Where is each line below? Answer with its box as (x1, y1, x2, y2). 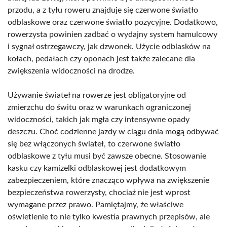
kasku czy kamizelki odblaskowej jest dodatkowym (8, 164, 186, 172)
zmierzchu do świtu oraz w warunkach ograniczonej (8, 103, 191, 111)
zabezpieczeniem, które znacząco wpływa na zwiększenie (8, 176, 209, 184)
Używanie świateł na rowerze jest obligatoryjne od (8, 91, 186, 99)
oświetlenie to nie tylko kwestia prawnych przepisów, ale (8, 213, 210, 221)
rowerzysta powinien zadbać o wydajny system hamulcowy (8, 30, 217, 39)
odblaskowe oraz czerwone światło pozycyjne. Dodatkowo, (8, 18, 218, 26)
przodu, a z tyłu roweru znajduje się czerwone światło (8, 6, 198, 14)
